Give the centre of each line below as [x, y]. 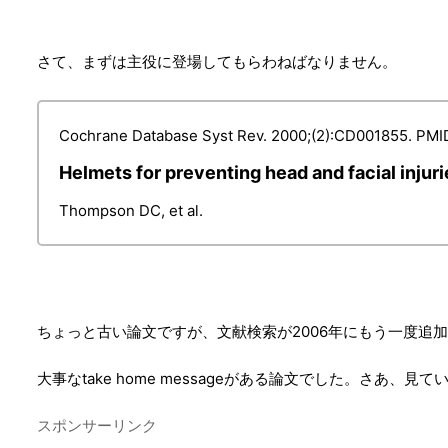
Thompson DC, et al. [131, 210]
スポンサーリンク [97, 425]
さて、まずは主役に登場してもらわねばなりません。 [217, 61]
